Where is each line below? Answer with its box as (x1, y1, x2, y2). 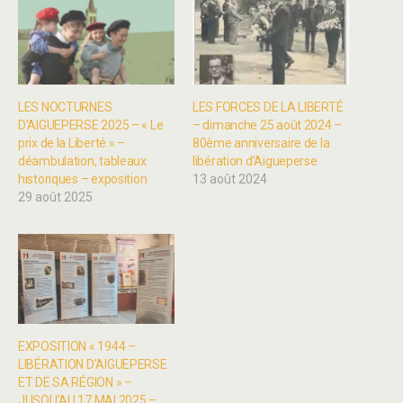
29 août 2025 (18, 190, 93, 205)
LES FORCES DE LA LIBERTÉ (193, 100, 344, 115)
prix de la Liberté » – (18, 136, 125, 151)
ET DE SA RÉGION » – (18, 374, 132, 390)
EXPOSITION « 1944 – (18, 338, 136, 354)
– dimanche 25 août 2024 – (193, 118, 343, 133)
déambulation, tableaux (18, 154, 147, 169)
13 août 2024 (193, 172, 267, 187)
